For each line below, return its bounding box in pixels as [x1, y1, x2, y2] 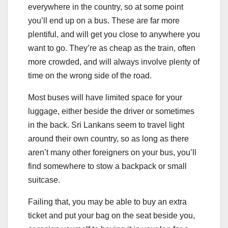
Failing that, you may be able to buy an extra [28, 197, 187, 206]
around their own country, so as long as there [28, 134, 189, 143]
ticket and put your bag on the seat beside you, [28, 211, 195, 220]
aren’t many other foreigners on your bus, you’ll [28, 148, 196, 157]
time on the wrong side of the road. [28, 71, 152, 80]
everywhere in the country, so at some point [28, 2, 183, 11]
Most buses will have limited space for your [28, 93, 182, 102]
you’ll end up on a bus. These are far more [28, 16, 180, 25]
